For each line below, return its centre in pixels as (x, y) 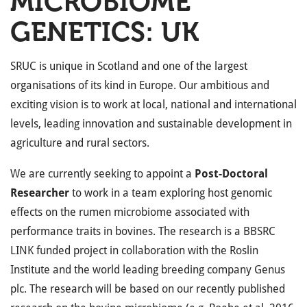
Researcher (40, 193)
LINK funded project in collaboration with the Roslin (134, 250)
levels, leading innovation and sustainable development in (151, 124)
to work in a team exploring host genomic (171, 193)
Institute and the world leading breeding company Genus (148, 270)
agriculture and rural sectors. (80, 143)
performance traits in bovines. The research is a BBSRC (143, 231)
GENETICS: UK (105, 32)
